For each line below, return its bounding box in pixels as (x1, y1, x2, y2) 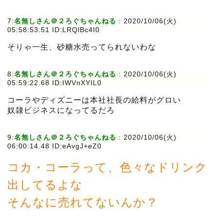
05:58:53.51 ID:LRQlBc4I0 (7, 26, 100, 34)
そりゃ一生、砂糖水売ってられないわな (7, 43, 156, 52)
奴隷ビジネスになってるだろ (7, 106, 115, 115)
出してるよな (7, 178, 83, 192)
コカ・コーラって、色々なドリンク (7, 161, 207, 174)
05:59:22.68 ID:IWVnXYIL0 (7, 79, 102, 87)
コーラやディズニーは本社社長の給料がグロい (7, 96, 181, 105)
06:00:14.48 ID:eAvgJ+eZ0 (7, 142, 102, 150)
